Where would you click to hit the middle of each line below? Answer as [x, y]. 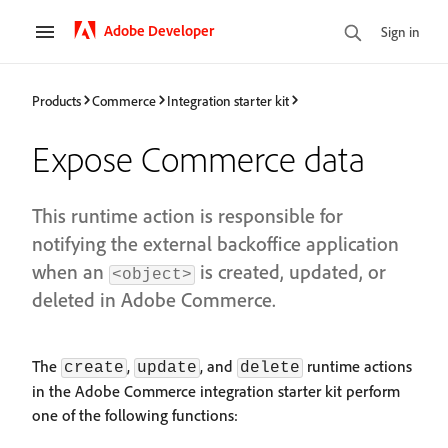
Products [56, 100]
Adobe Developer [159, 30]
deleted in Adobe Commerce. [154, 299]
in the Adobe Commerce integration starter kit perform [216, 391]
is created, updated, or [290, 271]
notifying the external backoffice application [215, 243]
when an [70, 271]
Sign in [400, 31]
